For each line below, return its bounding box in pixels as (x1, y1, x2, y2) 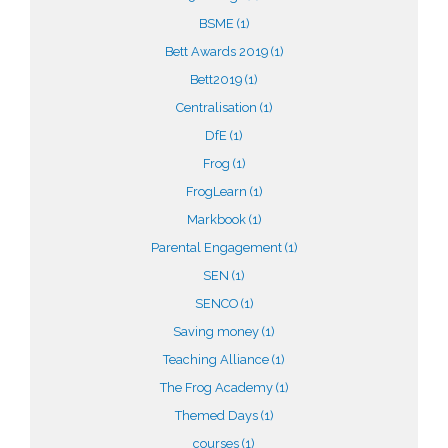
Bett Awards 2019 (164, 44, 271, 59)
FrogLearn (185, 184, 250, 199)
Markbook (186, 212, 249, 227)
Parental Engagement (150, 240, 285, 255)
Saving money (173, 324, 262, 339)
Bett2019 (190, 72, 245, 87)
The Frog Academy (159, 380, 276, 395)
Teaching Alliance (163, 352, 272, 367)
